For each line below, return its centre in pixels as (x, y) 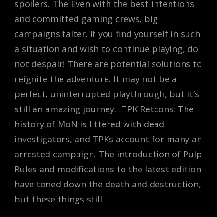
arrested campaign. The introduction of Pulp (108, 154)
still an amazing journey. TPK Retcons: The (104, 109)
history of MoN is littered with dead (89, 124)
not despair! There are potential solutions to (108, 64)
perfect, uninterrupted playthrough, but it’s (107, 94)
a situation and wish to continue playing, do (106, 49)
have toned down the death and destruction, (108, 184)
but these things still (58, 199)
